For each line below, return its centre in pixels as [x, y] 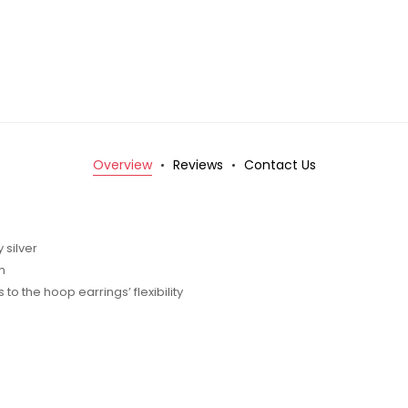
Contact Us [280, 165]
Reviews [198, 165]
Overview [122, 165]
